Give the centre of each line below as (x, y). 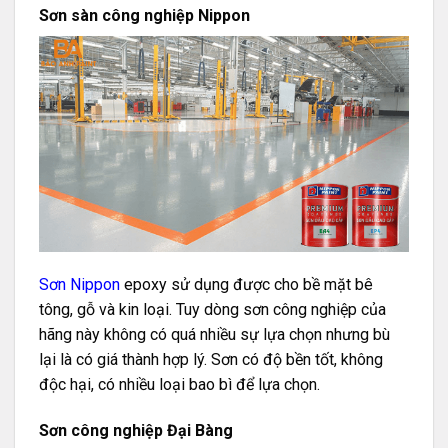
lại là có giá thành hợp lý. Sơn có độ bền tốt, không (211, 360)
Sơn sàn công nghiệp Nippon (144, 15)
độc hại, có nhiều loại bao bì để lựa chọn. (179, 385)
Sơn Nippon (79, 285)
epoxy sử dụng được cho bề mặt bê (246, 285)
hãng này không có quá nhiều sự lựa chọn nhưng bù (214, 335)
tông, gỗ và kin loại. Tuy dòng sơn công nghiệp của (212, 310)
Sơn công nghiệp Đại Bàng (136, 431)
